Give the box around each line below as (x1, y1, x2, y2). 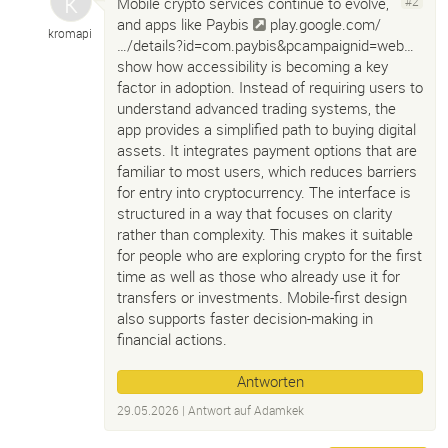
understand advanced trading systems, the (117, 98, 396, 118)
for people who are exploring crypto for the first (117, 245, 422, 265)
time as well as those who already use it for (117, 266, 400, 286)
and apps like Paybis (117, 14, 253, 34)
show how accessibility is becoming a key (117, 56, 388, 76)
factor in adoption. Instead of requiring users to (117, 77, 423, 97)
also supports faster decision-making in (117, 308, 373, 328)
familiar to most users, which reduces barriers (117, 161, 417, 181)
